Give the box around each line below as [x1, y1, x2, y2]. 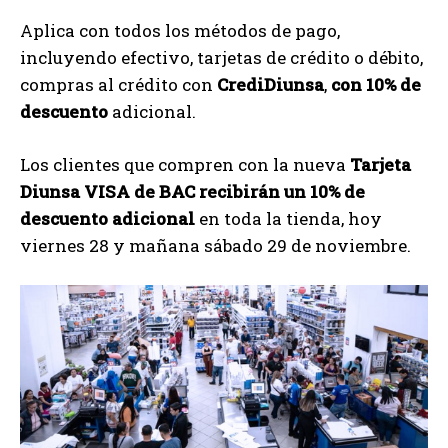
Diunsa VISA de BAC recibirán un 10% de [20, 179, 365, 203]
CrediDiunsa [217, 72, 324, 96]
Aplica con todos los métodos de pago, [20, 18, 340, 42]
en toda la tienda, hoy [199, 206, 382, 230]
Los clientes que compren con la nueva [20, 152, 350, 176]
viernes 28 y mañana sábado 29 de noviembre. [20, 233, 411, 257]
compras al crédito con [20, 72, 217, 96]
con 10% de [331, 72, 421, 96]
